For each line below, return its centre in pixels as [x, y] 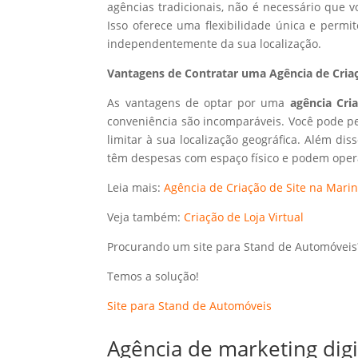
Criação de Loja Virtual [244, 217]
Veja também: [146, 217]
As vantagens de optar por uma [199, 102]
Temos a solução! [153, 276]
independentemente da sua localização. [215, 43]
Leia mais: [136, 187]
